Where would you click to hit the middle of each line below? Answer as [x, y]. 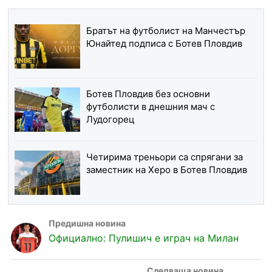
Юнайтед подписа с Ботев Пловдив [164, 44]
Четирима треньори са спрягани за [164, 157]
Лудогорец [110, 120]
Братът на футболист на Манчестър [165, 31]
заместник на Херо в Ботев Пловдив [166, 170]
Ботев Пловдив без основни [148, 94]
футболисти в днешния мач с [150, 107]
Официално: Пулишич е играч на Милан [143, 238]
